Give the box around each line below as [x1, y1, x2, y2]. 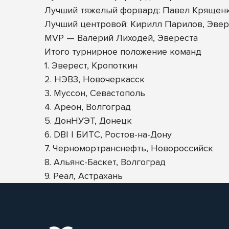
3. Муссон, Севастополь [44, 87, 145, 99]
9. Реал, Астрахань [44, 170, 123, 181]
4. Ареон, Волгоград [44, 101, 131, 112]
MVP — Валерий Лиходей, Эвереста [44, 32, 198, 43]
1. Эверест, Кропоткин [44, 60, 138, 71]
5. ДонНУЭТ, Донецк [44, 115, 132, 126]
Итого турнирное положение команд [44, 46, 201, 57]
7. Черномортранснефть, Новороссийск [44, 143, 213, 154]
